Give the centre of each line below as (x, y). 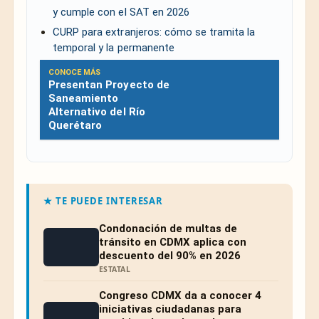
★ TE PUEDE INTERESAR (104, 200)
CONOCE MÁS (75, 72)
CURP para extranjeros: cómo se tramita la (154, 32)
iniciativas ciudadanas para (170, 309)
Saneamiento (84, 98)
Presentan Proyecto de (109, 84)
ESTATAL (115, 269)
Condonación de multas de (168, 228)
